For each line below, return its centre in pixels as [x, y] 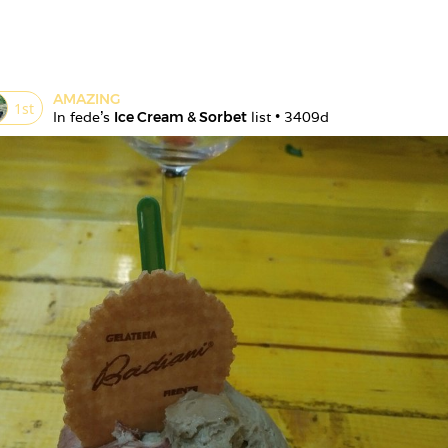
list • [265, 117]
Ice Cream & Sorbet [180, 117]
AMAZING [86, 99]
